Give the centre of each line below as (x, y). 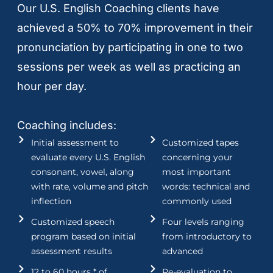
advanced (183, 251)
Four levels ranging (204, 222)
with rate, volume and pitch (89, 187)
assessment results (71, 251)
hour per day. (52, 87)
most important (197, 172)
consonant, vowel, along (82, 172)
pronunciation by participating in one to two (130, 48)
